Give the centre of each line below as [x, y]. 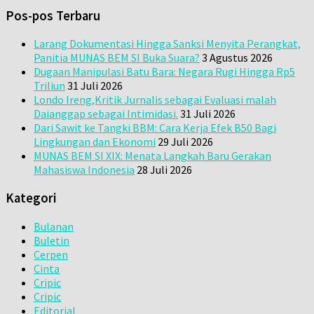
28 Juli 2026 [164, 170]
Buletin [52, 240]
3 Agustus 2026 [237, 58]
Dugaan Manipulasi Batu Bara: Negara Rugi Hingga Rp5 [164, 72]
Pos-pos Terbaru [53, 15]
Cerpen [51, 254]
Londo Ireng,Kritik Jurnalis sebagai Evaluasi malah [155, 100]
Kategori [31, 198]
